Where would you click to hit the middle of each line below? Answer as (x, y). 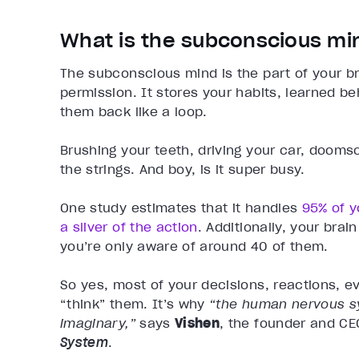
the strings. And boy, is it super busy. (183, 169)
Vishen (197, 323)
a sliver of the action (129, 227)
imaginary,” (100, 323)
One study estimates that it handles (181, 208)
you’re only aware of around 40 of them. (197, 246)
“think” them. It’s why (135, 304)
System (85, 343)
